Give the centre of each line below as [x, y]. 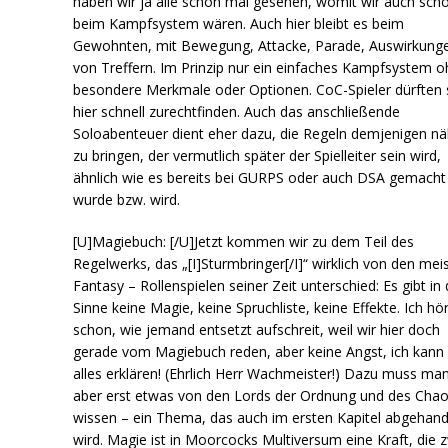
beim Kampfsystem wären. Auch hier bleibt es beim [239, 23]
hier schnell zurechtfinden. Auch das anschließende [237, 111]
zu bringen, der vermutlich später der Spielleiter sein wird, [257, 155]
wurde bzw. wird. [127, 199]
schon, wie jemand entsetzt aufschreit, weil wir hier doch [257, 329]
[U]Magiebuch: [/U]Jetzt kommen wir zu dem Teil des [244, 241]
